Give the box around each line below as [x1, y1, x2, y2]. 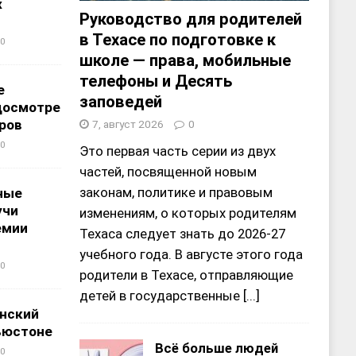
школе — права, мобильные [79, 51, 291, 71]
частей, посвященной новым [79, 164, 257, 180]
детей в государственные [79, 288, 243, 304]
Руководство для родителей [79, 10, 302, 29]
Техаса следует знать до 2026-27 [79, 226, 285, 242]
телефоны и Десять [79, 72, 232, 91]
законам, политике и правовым [79, 184, 273, 201]
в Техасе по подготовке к [79, 30, 276, 50]
